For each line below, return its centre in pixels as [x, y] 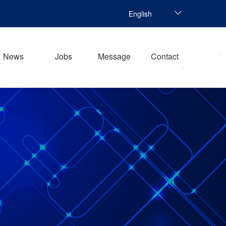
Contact [164, 56]
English [140, 14]
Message [114, 56]
